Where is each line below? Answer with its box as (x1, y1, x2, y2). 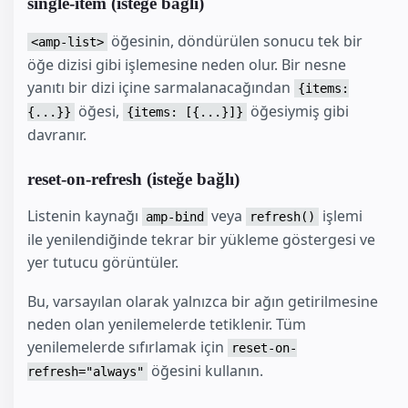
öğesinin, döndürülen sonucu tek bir (107, 30, 362, 51)
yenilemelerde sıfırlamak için (27, 336, 228, 357)
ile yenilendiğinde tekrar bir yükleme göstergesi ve (27, 229, 375, 250)
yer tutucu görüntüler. (27, 252, 178, 273)
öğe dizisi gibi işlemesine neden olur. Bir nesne (27, 54, 346, 75)
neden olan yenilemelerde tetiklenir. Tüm (27, 313, 306, 334)
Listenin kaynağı (27, 206, 142, 227)
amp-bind (146, 209, 204, 225)
